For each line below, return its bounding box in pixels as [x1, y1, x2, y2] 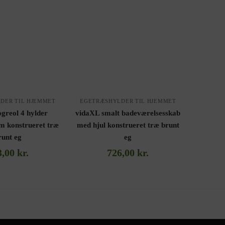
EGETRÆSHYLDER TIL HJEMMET [80, 98, 176, 104]
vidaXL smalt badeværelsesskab [75, 109, 181, 118]
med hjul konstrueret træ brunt [76, 121, 179, 130]
